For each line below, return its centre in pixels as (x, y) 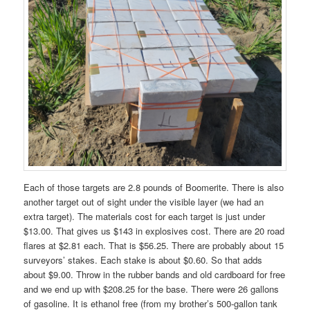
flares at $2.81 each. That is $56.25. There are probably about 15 (154, 246)
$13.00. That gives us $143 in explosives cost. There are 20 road (154, 231)
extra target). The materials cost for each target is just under (145, 217)
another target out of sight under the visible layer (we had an (144, 202)
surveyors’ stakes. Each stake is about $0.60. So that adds (143, 260)
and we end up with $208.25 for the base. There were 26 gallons (152, 289)
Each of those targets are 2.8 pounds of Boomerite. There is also (154, 188)
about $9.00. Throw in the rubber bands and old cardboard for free (155, 275)
